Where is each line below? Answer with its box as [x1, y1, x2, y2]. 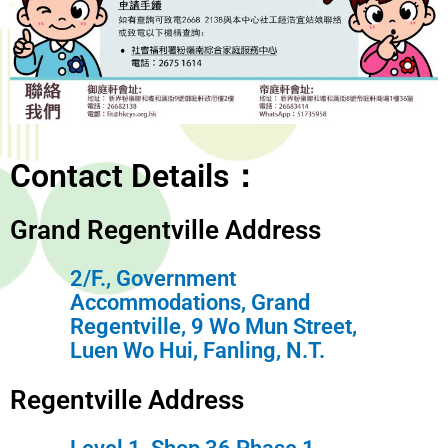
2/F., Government [70, 266, 236, 292]
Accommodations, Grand [70, 290, 310, 316]
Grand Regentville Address [10, 215, 321, 246]
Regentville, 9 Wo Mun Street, [70, 314, 357, 340]
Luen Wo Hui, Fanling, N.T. [70, 338, 325, 364]
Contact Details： [10, 157, 261, 196]
